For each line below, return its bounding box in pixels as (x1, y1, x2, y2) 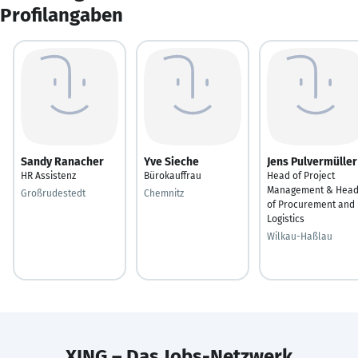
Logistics (267, 213, 304, 225)
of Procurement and (267, 198, 355, 210)
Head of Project (267, 169, 335, 181)
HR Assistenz (21, 169, 76, 181)
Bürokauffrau (144, 169, 201, 181)
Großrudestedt (21, 187, 86, 199)
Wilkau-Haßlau (267, 230, 332, 242)
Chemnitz (144, 187, 184, 199)
